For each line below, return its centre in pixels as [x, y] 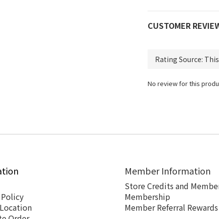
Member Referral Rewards [171, 207]
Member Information [168, 171]
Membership [147, 197]
